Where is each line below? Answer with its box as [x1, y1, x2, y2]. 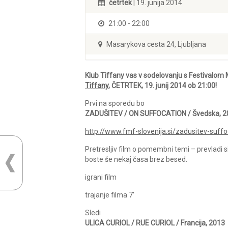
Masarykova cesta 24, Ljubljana [105, 40, 206, 48]
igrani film [85, 173, 117, 181]
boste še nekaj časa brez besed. [85, 155, 187, 163]
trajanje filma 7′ [85, 191, 134, 199]
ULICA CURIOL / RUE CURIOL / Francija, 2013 [85, 219, 225, 227]
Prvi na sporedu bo [85, 99, 145, 107]
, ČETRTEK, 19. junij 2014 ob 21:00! [108, 81, 217, 90]
